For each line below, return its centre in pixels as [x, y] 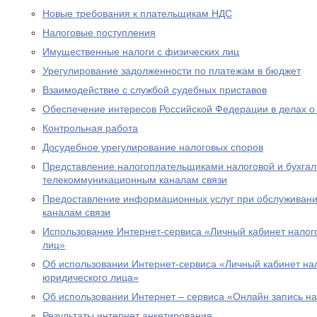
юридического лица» [91, 277]
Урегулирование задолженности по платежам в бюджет [172, 71]
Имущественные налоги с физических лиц [141, 52]
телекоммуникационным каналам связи [135, 180]
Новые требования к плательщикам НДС [137, 13]
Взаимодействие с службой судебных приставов [155, 90]
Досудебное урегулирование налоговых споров [153, 147]
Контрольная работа [90, 128]
